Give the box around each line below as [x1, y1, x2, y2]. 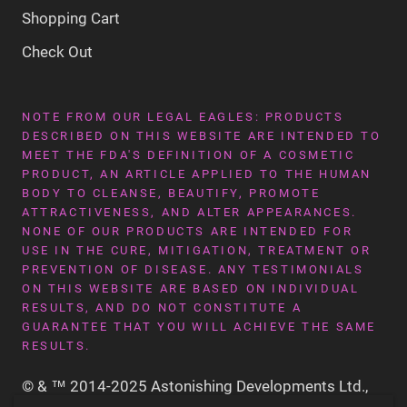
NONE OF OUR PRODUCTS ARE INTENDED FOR [22, 224, 353, 239]
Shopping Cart [22, 9, 120, 28]
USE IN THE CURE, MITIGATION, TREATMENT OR [22, 243, 372, 258]
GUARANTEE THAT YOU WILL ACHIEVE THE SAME [22, 320, 377, 334]
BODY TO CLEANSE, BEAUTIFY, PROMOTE [22, 186, 321, 201]
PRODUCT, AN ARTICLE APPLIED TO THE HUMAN [22, 167, 372, 182]
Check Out [22, 43, 93, 62]
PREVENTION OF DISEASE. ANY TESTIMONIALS [22, 263, 364, 277]
